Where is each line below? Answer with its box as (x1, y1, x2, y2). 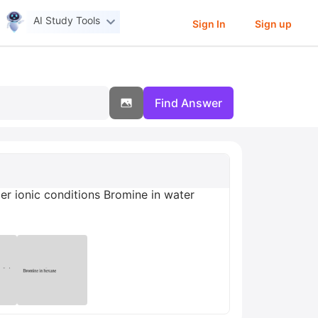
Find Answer (155, 96, 222, 110)
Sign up (254, 17, 292, 30)
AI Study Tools (33, 14, 101, 27)
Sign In (192, 17, 226, 30)
